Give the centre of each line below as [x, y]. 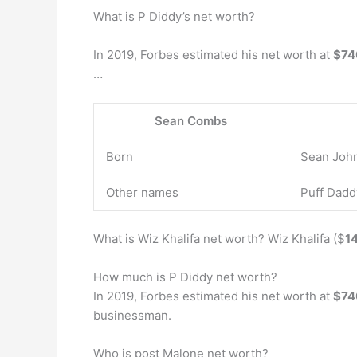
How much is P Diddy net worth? [185, 277]
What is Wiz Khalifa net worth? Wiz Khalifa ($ [219, 238]
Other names [142, 192]
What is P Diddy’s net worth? [174, 16]
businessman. [132, 315]
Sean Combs [191, 121]
